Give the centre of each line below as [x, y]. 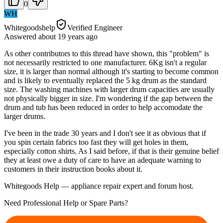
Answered [21, 36]
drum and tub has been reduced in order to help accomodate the [103, 107]
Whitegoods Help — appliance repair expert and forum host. [99, 186]
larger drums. [25, 116]
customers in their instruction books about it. [73, 169]
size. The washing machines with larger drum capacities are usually [109, 89]
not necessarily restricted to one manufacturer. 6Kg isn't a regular [105, 62]
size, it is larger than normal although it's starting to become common [111, 71]
